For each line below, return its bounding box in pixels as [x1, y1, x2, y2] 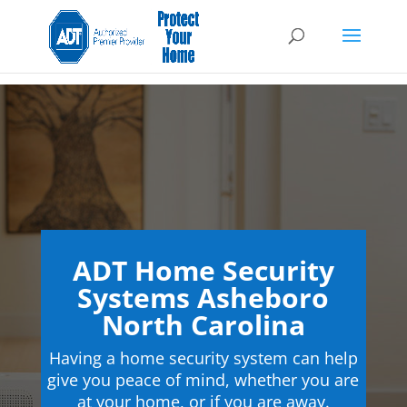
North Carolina [101, 306, 305, 343]
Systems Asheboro [77, 279, 330, 316]
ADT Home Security [72, 252, 334, 289]
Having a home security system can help [48, 347, 358, 369]
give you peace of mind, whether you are [47, 369, 360, 391]
